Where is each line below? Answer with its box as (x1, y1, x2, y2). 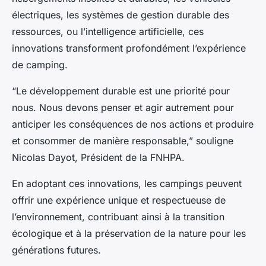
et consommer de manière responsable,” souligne (12, 135, 233, 147)
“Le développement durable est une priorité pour (12, 85, 230, 97)
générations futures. (12, 244, 101, 256)
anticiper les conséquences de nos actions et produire (12, 118, 254, 130)
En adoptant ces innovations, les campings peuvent (12, 178, 242, 189)
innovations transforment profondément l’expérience (12, 42, 246, 54)
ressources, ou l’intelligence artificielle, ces (12, 26, 204, 37)
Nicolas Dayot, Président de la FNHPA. (12, 151, 185, 163)
